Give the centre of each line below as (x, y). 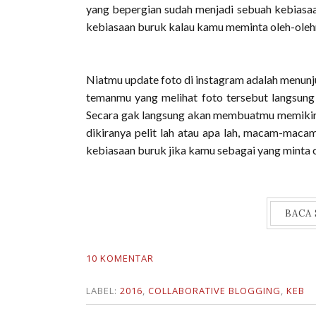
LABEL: (103, 291)
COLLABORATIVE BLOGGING (214, 291)
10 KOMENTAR (120, 258)
